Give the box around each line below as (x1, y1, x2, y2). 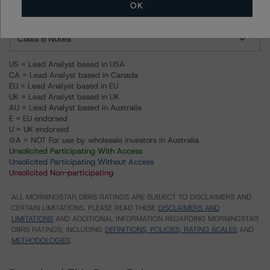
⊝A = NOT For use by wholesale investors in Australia (9, 135, 199, 145)
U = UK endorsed (9, 124, 69, 134)
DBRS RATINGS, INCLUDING (11, 225, 105, 234)
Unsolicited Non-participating (9, 168, 113, 178)
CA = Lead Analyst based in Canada (9, 70, 138, 80)
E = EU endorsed (9, 113, 67, 124)
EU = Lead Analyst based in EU (9, 81, 118, 91)
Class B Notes (17, 33, 71, 44)
